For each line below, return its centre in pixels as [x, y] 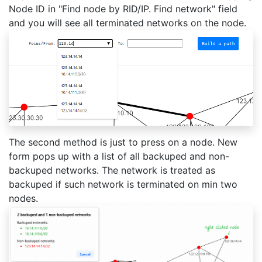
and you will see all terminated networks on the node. [127, 23]
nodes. [23, 198]
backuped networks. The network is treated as [112, 170]
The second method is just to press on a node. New [123, 142]
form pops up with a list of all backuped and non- [119, 156]
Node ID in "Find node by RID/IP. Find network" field [123, 8]
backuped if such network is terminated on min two [123, 184]
